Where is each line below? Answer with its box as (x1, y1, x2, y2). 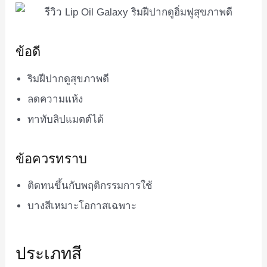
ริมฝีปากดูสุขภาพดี (27, 73, 110, 85)
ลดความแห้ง (27, 93, 83, 105)
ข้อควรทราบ (15, 149, 88, 166)
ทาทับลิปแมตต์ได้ (27, 113, 104, 125)
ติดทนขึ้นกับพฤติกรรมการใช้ (27, 180, 153, 192)
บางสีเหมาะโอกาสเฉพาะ (27, 200, 137, 212)
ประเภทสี (15, 241, 82, 263)
